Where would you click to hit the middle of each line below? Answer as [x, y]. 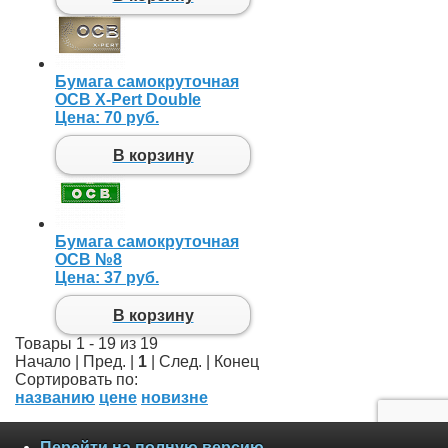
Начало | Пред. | [76, 362]
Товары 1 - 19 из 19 [86, 344]
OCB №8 [88, 260]
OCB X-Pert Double [128, 100]
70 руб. [131, 118]
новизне [174, 398]
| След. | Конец [203, 362]
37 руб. [131, 278]
